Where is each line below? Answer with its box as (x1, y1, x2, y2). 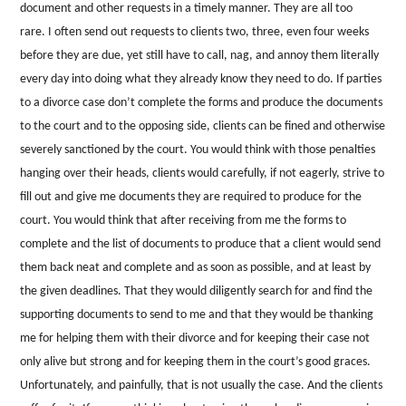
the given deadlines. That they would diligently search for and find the (20, 284, 373, 298)
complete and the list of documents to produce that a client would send (20, 237, 382, 251)
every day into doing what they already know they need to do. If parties (20, 72, 382, 86)
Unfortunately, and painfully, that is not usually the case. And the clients (20, 378, 383, 392)
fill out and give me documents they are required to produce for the (20, 189, 362, 204)
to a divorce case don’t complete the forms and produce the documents (20, 95, 383, 110)
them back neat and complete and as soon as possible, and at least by (20, 260, 372, 275)
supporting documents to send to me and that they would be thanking (20, 307, 374, 322)
